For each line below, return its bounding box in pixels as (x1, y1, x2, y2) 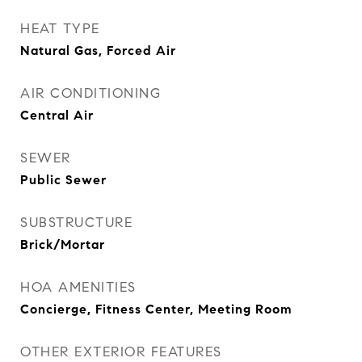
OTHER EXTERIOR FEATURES (20, 343, 222, 360)
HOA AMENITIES (20, 279, 137, 296)
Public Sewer (20, 172, 107, 187)
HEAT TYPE (20, 20, 100, 37)
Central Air (20, 107, 94, 123)
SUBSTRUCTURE (20, 214, 133, 231)
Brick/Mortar (20, 237, 105, 252)
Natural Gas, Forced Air (20, 43, 176, 58)
